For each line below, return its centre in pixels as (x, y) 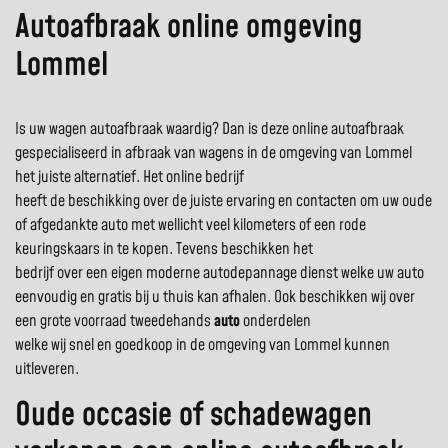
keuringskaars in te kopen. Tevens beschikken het (164, 249)
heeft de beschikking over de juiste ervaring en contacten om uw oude (223, 201)
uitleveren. (47, 369)
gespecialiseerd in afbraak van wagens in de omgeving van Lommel (213, 153)
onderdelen (275, 321)
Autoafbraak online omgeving (189, 28)
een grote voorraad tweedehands (114, 321)
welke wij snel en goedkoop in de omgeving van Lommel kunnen (202, 345)
